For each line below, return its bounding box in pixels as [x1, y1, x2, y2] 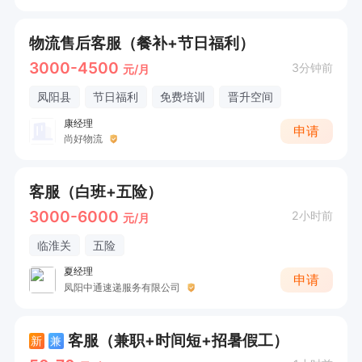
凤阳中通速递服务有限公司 [63, 280, 180, 293]
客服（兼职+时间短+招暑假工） [67, 330, 288, 351]
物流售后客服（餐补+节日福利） [28, 33, 255, 53]
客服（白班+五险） [28, 182, 162, 202]
